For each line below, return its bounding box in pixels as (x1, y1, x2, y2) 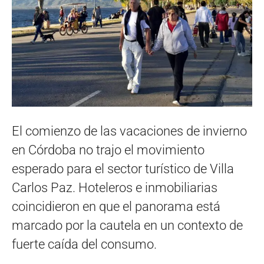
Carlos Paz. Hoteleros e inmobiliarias (12, 180, 217, 195)
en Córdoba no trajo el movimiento (12, 142, 204, 157)
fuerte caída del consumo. (12, 236, 157, 252)
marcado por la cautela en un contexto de (12, 217, 243, 233)
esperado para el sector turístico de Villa (12, 161, 234, 176)
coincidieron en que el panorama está (12, 199, 220, 214)
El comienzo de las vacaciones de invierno (12, 123, 247, 138)
